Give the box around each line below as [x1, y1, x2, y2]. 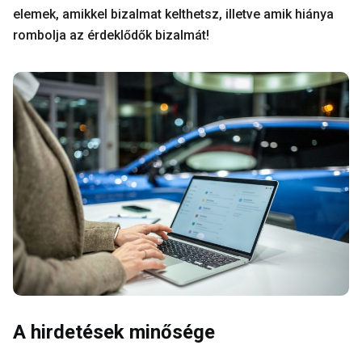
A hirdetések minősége [13, 321, 215, 343]
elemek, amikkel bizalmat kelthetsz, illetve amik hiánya [13, 6, 334, 22]
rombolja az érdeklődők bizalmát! [13, 27, 213, 43]
